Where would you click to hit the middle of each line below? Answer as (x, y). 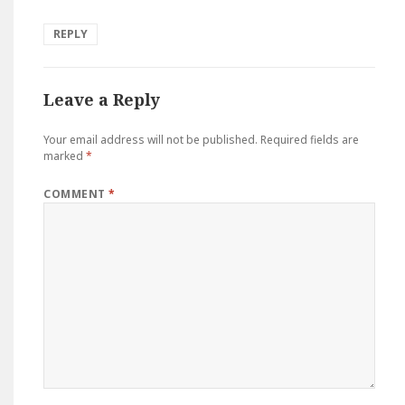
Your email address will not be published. (151, 140)
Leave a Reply (102, 100)
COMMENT (76, 194)
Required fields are (310, 140)
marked (65, 156)
